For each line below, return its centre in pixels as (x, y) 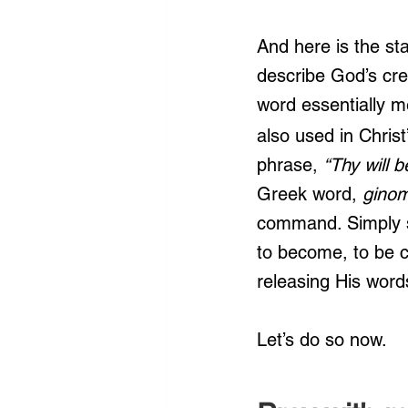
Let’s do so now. (322, 340)
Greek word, (307, 194)
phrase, (290, 165)
